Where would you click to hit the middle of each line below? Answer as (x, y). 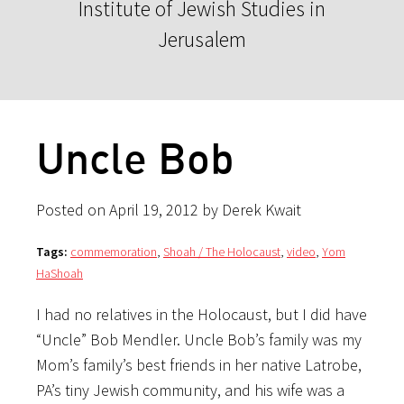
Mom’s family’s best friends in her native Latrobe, (199, 364)
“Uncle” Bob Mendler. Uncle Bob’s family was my (199, 339)
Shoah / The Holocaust (222, 251)
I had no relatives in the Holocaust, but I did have (202, 314)
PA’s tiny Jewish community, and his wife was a (190, 390)
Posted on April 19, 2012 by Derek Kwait (169, 209)
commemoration (114, 251)
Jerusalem (202, 39)
